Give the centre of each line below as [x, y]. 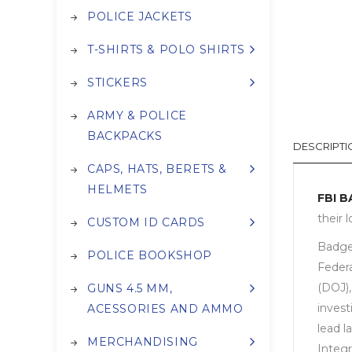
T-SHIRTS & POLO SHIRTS [166, 50]
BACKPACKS [125, 136]
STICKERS [117, 83]
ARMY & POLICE [137, 116]
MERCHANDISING [143, 342]
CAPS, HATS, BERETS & [158, 169]
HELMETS [117, 190]
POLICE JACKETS [140, 17]
